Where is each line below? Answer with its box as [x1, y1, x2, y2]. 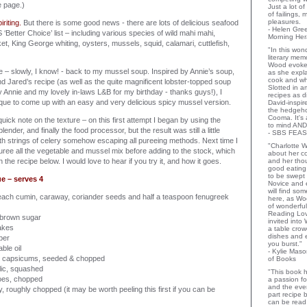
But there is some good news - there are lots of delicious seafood [21, 19, 238, 27]
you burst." [268, 240, 302, 248]
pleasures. [268, 18, 301, 26]
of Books [268, 255, 296, 263]
